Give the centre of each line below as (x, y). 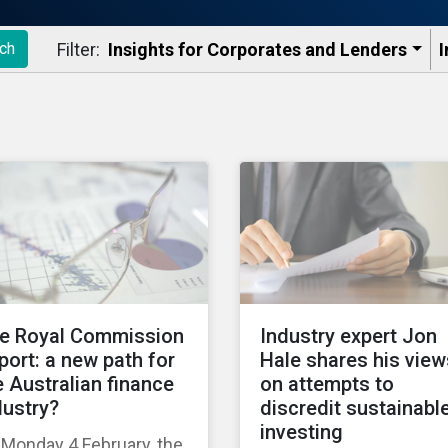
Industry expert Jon (348, 336)
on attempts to (327, 384)
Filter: (78, 49)
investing (301, 432)
